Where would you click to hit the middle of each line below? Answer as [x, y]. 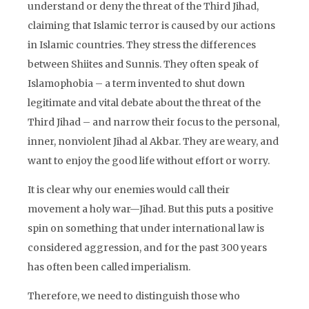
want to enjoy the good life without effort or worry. [149, 161]
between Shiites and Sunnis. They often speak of [143, 64]
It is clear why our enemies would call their [129, 190]
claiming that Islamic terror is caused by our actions [151, 26]
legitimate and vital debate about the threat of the [144, 103]
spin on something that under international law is [146, 228]
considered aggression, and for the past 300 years [147, 248]
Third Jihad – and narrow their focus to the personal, [153, 122]
